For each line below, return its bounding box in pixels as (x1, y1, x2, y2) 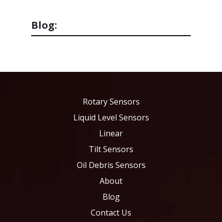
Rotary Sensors (82, 96, 140, 107)
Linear (99, 128, 123, 139)
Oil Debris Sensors (76, 160, 146, 170)
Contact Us (91, 207, 131, 218)
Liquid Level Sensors (73, 112, 149, 123)
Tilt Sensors (89, 144, 133, 155)
